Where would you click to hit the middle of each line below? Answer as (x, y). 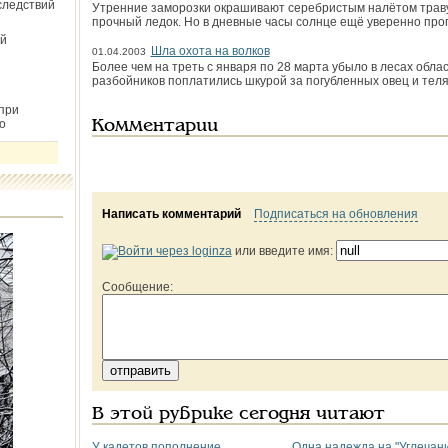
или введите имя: (283, 251)
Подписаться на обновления (335, 214)
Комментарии (154, 126)
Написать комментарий (171, 214)
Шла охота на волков (210, 51)
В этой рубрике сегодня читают (238, 414)
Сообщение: (137, 287)
